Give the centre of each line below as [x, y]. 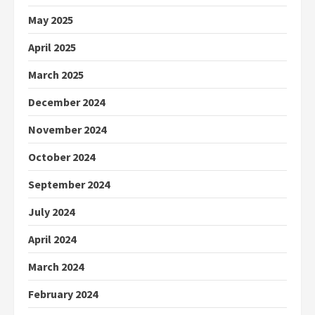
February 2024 [63, 294]
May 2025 [51, 19]
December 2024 [66, 102]
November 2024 [67, 129]
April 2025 [52, 47]
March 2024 [56, 266]
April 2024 [52, 239]
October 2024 [62, 156]
